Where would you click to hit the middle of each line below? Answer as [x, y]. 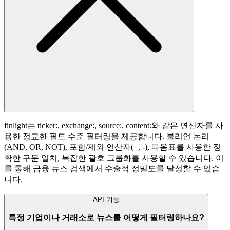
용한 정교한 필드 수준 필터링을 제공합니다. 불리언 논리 [107, 137]
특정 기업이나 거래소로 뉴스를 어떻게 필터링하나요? [106, 217]
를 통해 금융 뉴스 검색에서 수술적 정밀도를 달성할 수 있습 [112, 169]
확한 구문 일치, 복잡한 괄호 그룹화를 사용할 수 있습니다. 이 [114, 158]
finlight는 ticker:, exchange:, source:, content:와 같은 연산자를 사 [114, 126]
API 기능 [106, 200]
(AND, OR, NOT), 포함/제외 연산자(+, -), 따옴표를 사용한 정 [113, 147]
